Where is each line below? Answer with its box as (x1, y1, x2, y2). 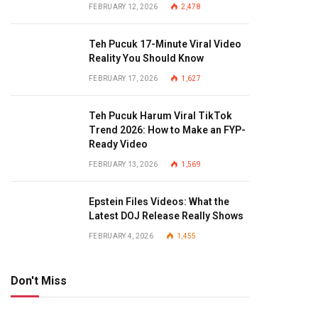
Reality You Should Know (89, 53, 204, 64)
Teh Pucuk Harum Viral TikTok (89, 110, 232, 121)
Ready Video (89, 138, 148, 150)
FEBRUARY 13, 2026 (89, 160, 158, 168)
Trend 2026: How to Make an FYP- (89, 124, 246, 136)
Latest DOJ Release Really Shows (89, 210, 243, 221)
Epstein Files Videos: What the (89, 196, 229, 207)
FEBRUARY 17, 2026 (89, 75, 158, 82)
